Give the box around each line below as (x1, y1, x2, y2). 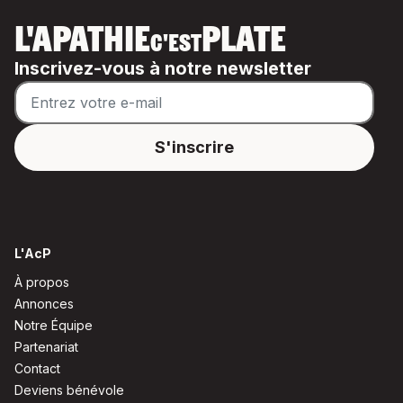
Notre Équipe (14, 318, 93, 333)
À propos (14, 274, 69, 290)
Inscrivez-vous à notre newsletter (14, 58, 311, 79)
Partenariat (14, 339, 78, 354)
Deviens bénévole (14, 382, 124, 398)
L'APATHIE (14, 24, 150, 60)
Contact (14, 361, 60, 376)
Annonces (14, 296, 74, 311)
